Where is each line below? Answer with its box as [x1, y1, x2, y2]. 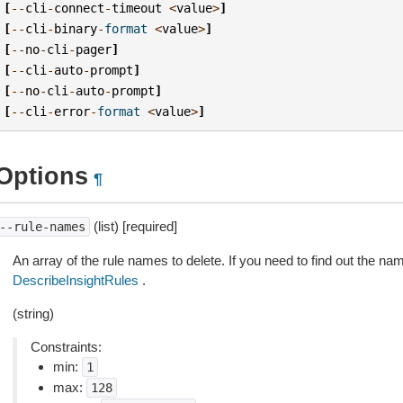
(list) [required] [89, 219, 177, 234]
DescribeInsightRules [12, 273, 139, 288]
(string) [12, 306, 54, 321]
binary [54, 21, 98, 36]
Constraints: [30, 339, 102, 354]
